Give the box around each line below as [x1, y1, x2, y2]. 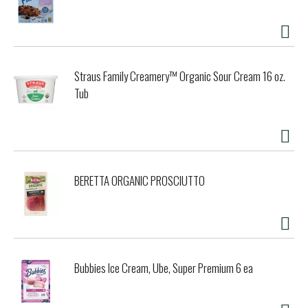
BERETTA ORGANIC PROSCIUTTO [74, 172, 205, 190]
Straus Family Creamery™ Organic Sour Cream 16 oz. [74, 67, 285, 85]
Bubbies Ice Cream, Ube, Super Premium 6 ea [74, 259, 253, 277]
